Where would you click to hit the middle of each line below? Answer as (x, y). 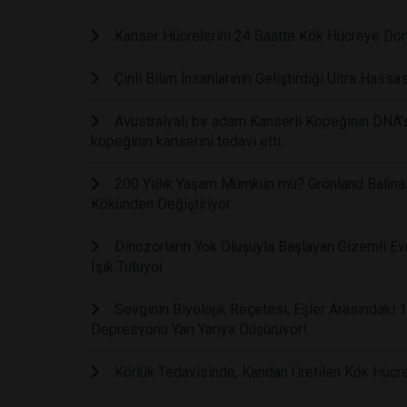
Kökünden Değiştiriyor (161, 203)
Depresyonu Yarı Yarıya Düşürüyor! (199, 329)
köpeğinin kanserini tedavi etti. (187, 141)
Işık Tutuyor (127, 266)
